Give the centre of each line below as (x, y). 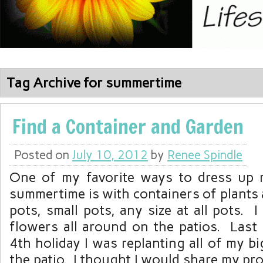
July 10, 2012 (110, 155)
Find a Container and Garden (128, 127)
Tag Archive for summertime (94, 83)
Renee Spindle (205, 155)
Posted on (43, 155)
